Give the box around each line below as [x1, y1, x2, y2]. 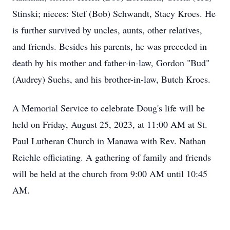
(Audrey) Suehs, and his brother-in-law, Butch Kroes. [12, 73, 210, 85]
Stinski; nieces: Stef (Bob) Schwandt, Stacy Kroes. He [12, 7, 216, 20]
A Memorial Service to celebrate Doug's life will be [12, 102, 205, 114]
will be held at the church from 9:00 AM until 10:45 [12, 167, 207, 180]
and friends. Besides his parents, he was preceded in [12, 40, 207, 52]
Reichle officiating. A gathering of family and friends [12, 151, 211, 163]
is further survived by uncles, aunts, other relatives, [12, 24, 202, 36]
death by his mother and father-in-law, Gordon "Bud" [12, 56, 209, 69]
